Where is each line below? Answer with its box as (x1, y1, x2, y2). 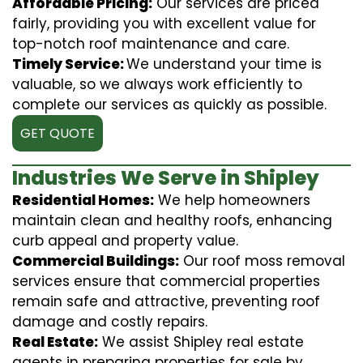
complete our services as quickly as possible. (12, 94, 327, 114)
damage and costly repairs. (12, 311, 207, 331)
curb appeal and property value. (12, 230, 238, 250)
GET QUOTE (20, 123, 95, 143)
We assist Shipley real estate (98, 331, 304, 352)
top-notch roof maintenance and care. (12, 33, 289, 53)
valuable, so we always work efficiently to (12, 74, 302, 94)
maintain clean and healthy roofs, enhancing (12, 210, 332, 230)
